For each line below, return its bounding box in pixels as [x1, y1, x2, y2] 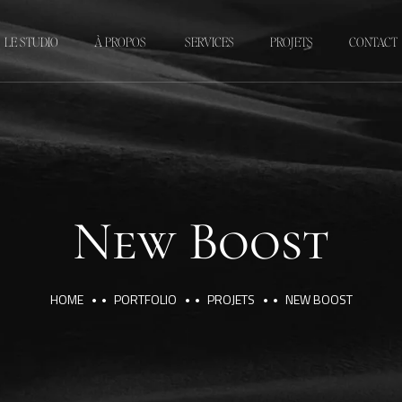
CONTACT [348, 32, 398, 49]
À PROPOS [93, 32, 146, 49]
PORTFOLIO [113, 290, 177, 309]
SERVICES [181, 32, 234, 49]
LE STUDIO [4, 32, 58, 49]
